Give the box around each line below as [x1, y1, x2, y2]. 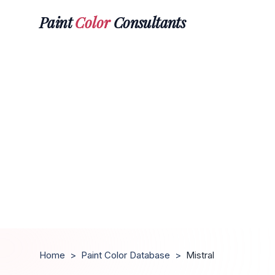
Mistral [186, 249, 214, 261]
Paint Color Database [81, 249, 170, 261]
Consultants [110, 12, 186, 32]
